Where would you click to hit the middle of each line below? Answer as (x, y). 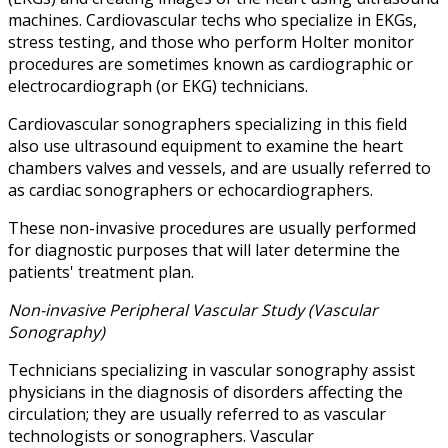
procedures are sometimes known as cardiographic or (210, 64)
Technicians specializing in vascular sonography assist (211, 370)
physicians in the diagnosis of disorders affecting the (205, 392)
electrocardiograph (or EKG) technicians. (158, 86)
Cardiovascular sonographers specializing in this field (207, 124)
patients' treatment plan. (101, 272)
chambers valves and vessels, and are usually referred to (219, 168)
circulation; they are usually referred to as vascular (197, 414)
